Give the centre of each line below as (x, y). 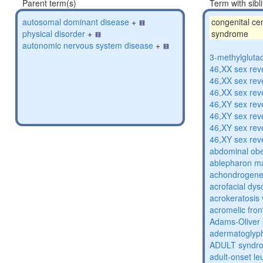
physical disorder (54, 33)
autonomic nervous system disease (88, 45)
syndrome (230, 33)
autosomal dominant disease (76, 22)
